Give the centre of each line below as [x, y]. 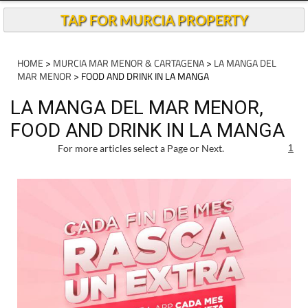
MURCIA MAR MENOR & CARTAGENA [129, 88]
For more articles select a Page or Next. [141, 174]
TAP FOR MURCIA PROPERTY [154, 45]
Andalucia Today [162, 14]
